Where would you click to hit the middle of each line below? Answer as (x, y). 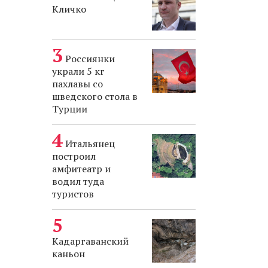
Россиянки (90, 59)
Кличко (69, 9)
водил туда (78, 181)
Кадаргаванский (90, 241)
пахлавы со (77, 84)
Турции (70, 109)
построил (74, 156)
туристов (73, 194)
